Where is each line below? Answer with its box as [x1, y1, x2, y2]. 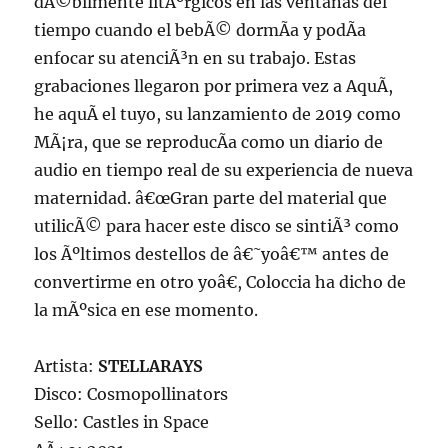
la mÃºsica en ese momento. [34, 300, 259, 321]
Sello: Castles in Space [34, 412, 210, 433]
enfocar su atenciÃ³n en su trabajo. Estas [34, 48, 357, 69]
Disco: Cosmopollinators [34, 384, 229, 405]
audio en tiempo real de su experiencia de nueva [34, 160, 414, 181]
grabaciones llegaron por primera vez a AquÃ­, [34, 76, 394, 97]
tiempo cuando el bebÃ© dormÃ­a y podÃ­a [34, 20, 367, 41]
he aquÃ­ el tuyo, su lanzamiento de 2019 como [34, 104, 402, 125]
